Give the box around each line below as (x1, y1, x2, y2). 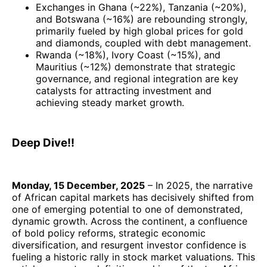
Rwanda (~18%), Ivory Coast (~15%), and (36, 49, 221, 61)
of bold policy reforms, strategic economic (12, 226, 206, 239)
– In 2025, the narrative (145, 179, 253, 191)
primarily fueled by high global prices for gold (36, 25, 243, 38)
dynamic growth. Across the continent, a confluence (12, 215, 247, 227)
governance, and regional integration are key (36, 73, 238, 85)
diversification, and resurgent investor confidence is (12, 238, 246, 251)
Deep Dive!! (12, 136, 74, 150)
